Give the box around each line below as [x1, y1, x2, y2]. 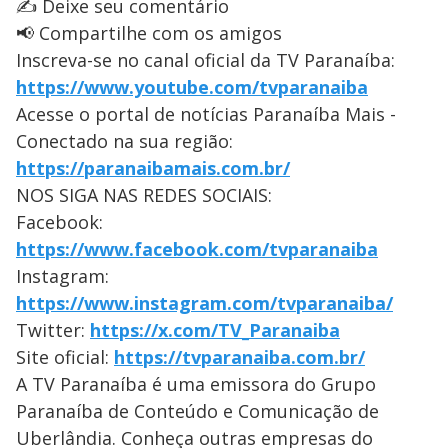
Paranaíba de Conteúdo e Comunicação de [16, 399, 379, 423]
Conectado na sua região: [16, 129, 233, 153]
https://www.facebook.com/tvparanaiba [16, 237, 378, 261]
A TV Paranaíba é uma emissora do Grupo [16, 372, 376, 396]
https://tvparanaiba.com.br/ [114, 345, 365, 369]
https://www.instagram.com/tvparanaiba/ [16, 291, 393, 315]
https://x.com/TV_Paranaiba [90, 318, 340, 342]
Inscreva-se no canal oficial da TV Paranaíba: [16, 48, 395, 72]
